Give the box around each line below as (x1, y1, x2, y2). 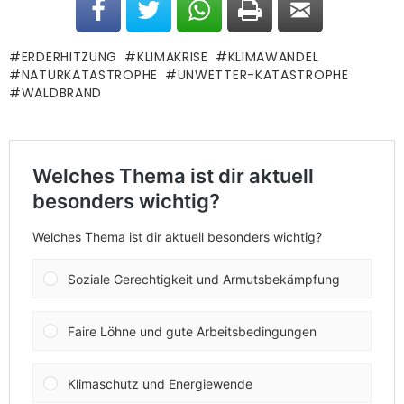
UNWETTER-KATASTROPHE (177, 66, 349, 85)
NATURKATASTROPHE (21, 66, 158, 85)
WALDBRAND (21, 84, 103, 103)
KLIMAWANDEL (227, 48, 319, 67)
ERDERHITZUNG (21, 48, 118, 67)
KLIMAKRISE (136, 48, 208, 67)
